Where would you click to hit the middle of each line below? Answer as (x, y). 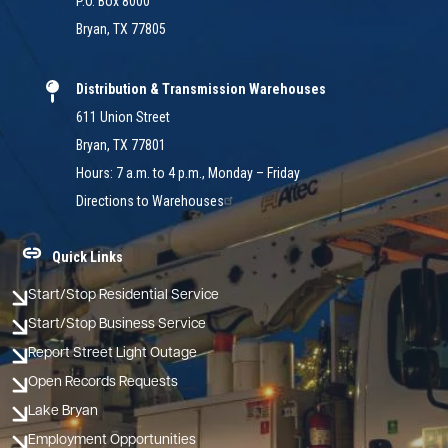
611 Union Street (123, 117)
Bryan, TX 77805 (121, 29)
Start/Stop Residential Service (123, 296)
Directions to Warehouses (150, 201)
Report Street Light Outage (112, 354)
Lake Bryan (63, 412)
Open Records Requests (103, 383)
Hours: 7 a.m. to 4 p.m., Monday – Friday (188, 173)
